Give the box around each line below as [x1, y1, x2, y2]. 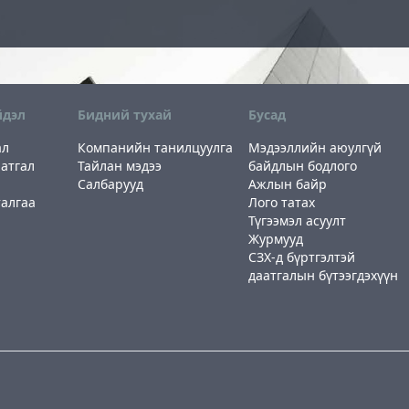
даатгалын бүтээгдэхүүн [248, 266, 399, 284]
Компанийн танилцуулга [77, 138, 233, 156]
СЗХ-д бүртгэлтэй [248, 247, 356, 266]
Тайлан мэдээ [77, 156, 162, 174]
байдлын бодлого [248, 156, 358, 174]
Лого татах [248, 193, 316, 211]
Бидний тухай [77, 105, 172, 123]
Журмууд [248, 229, 304, 247]
